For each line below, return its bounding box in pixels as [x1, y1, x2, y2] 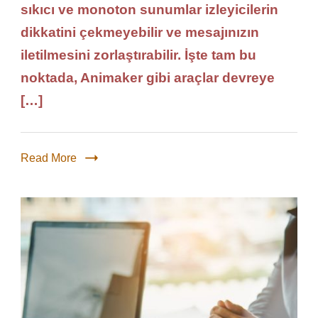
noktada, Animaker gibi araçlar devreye [21, 70, 275, 85]
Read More [21, 151, 77, 164]
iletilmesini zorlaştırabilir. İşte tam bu [21, 47, 256, 62]
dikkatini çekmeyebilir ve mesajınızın [21, 24, 259, 40]
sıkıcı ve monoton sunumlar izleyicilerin [21, 1, 278, 17]
